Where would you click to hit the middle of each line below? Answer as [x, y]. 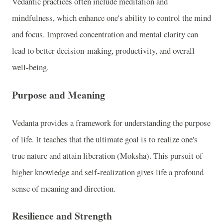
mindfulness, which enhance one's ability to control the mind [111, 18]
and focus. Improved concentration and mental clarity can [105, 34]
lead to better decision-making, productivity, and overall [103, 51]
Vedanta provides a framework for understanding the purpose [111, 122]
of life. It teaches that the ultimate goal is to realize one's [105, 139]
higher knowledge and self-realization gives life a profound [108, 172]
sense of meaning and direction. [64, 188]
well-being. [30, 67]
